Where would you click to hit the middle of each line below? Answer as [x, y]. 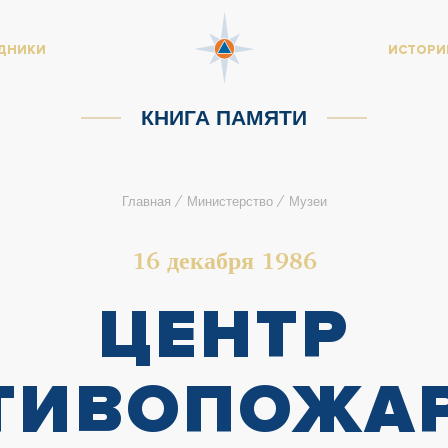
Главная [146, 201]
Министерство [229, 201]
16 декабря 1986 [224, 260]
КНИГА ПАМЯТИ [224, 117]
